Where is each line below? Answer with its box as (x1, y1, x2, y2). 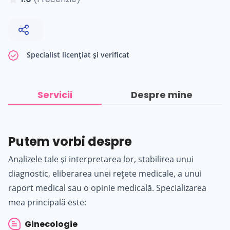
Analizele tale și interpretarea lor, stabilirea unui (8, 153, 194, 165)
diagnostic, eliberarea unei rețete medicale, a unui (8, 167, 202, 179)
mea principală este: (8, 196, 86, 208)
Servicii (37, 88, 72, 101)
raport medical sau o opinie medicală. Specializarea (8, 182, 206, 194)
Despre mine (131, 88, 193, 101)
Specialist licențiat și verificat (25, 49, 129, 60)
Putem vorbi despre (8, 132, 132, 150)
